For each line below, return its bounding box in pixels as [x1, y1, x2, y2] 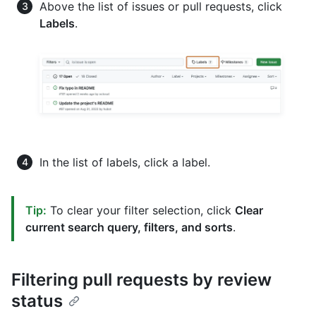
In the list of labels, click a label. [39, 155, 210, 170]
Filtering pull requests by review [11, 269, 272, 291]
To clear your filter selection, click [47, 203, 235, 218]
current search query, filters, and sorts [25, 220, 233, 235]
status [11, 291, 63, 312]
